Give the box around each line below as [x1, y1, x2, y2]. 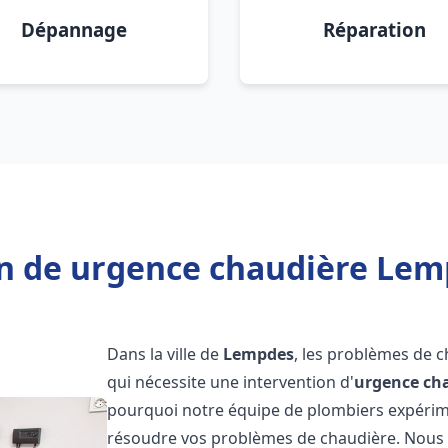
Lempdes [223, 343, 295, 365]
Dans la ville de [107, 343, 224, 365]
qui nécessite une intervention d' [107, 371, 355, 393]
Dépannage [21, 17, 127, 42]
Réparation [322, 17, 426, 42]
